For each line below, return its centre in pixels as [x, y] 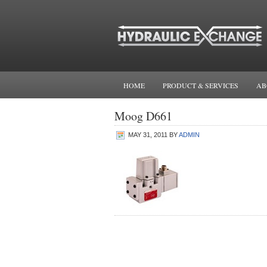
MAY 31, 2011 [148, 135]
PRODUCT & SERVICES [201, 85]
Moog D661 [143, 116]
